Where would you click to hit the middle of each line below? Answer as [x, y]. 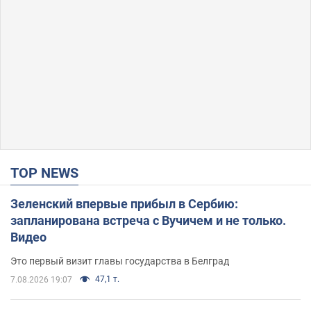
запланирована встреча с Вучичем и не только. [148, 221]
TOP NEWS [49, 173]
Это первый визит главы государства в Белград [120, 261]
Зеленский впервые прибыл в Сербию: [124, 204]
